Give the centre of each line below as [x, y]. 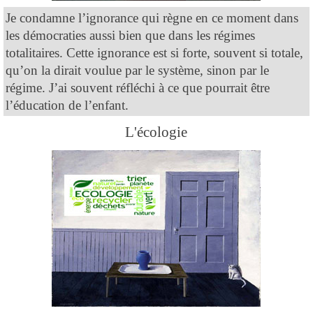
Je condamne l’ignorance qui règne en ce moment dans [152, 17]
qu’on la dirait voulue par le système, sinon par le [137, 70]
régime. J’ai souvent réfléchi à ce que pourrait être [138, 87]
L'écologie [156, 132]
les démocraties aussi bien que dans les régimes [130, 35]
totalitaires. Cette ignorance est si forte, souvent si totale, [154, 52]
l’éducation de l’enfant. [67, 105]
